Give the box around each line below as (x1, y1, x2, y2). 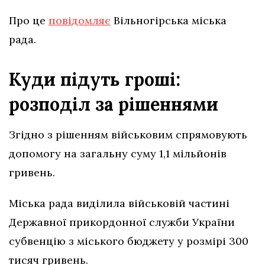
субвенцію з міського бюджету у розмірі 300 (9, 234, 248, 248)
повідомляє (49, 13, 111, 27)
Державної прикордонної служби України (9, 215, 235, 229)
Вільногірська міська (111, 13, 227, 27)
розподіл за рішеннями (9, 92, 218, 115)
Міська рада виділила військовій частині (9, 196, 230, 210)
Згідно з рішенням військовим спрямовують (9, 127, 247, 141)
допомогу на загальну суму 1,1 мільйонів (9, 146, 227, 160)
